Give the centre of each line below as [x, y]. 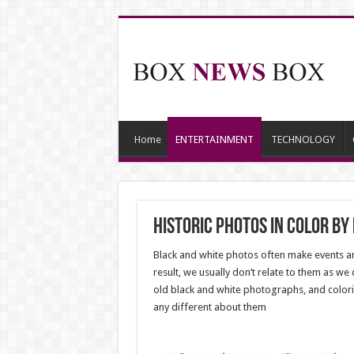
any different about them [209, 307]
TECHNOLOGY [303, 139]
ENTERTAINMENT [214, 139]
